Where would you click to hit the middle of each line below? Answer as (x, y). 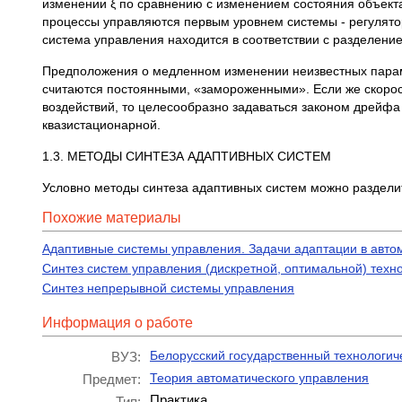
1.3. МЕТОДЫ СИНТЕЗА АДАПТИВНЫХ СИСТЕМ (187, 157)
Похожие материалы (112, 218)
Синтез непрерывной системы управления (168, 288)
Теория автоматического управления (259, 378)
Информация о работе (118, 323)
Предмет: (112, 380)
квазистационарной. (101, 125)
